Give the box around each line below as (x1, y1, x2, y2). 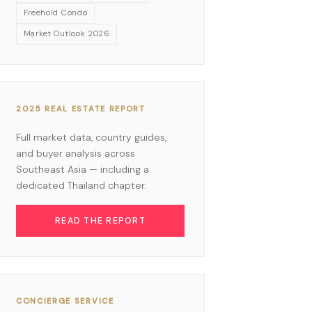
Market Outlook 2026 (23, 28, 110, 39)
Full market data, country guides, (16, 130, 166, 143)
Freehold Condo (23, 7, 88, 18)
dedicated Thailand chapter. (16, 178, 146, 192)
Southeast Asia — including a (16, 162, 149, 175)
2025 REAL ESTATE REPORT (16, 103, 146, 114)
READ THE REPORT (55, 214, 146, 226)
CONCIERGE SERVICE (16, 295, 114, 306)
